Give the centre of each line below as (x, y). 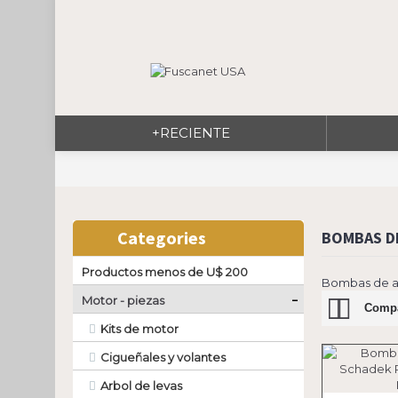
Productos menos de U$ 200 (165, 272)
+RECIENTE (191, 133)
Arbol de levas (141, 386)
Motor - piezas (123, 300)
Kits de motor (139, 329)
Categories (162, 238)
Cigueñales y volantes (163, 357)
